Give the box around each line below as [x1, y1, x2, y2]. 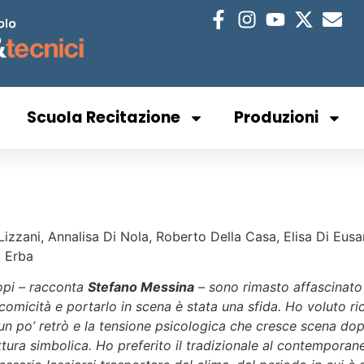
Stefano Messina [88, 279, 194, 296]
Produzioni [234, 106, 318, 128]
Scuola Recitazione [27, 106, 180, 128]
